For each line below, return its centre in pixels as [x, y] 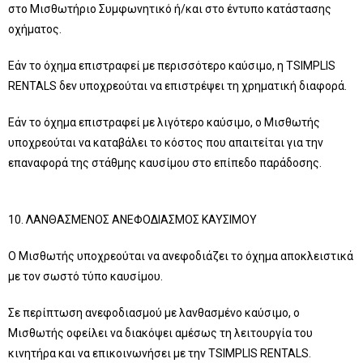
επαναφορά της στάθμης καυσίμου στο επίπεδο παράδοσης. [165, 163]
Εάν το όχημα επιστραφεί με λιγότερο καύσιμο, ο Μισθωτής [164, 122]
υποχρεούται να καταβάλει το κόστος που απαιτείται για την [166, 143]
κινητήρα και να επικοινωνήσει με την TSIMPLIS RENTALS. [160, 353]
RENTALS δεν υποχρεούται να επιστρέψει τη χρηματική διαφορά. [177, 86]
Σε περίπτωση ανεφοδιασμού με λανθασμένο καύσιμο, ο [154, 313]
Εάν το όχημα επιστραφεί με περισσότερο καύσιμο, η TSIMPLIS [172, 66]
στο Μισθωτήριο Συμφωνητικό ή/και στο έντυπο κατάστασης [170, 9]
